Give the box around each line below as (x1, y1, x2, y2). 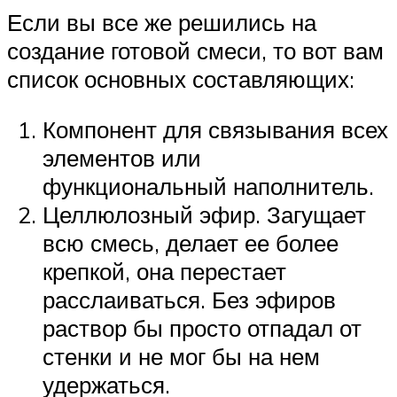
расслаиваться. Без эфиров (43, 285, 336, 315)
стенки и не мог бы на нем (43, 342, 320, 371)
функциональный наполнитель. (43, 172, 374, 201)
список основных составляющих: (7, 64, 354, 93)
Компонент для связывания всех (43, 115, 388, 144)
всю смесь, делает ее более (43, 229, 339, 258)
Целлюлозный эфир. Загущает (43, 200, 366, 230)
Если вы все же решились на (7, 7, 316, 36)
